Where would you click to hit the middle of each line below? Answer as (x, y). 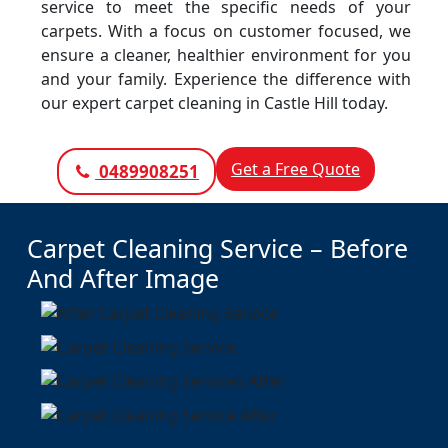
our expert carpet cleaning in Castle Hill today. (214, 103)
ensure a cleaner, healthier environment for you (226, 55)
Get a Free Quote (296, 169)
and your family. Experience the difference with (226, 79)
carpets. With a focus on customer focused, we (226, 31)
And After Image (123, 278)
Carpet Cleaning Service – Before (217, 248)
